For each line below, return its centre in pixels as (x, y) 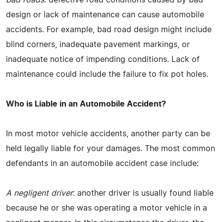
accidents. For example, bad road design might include (109, 29)
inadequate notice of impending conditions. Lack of (103, 59)
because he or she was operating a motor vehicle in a (107, 208)
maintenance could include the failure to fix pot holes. (107, 74)
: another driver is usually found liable (143, 193)
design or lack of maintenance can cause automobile (105, 15)
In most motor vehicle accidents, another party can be (108, 134)
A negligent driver (39, 193)
